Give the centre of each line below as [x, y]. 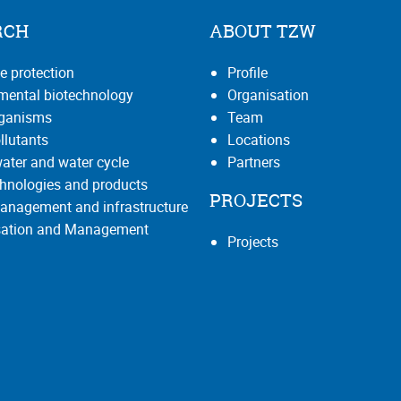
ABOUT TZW [263, 30]
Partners [254, 162]
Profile [247, 72]
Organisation [268, 94]
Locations [259, 139]
